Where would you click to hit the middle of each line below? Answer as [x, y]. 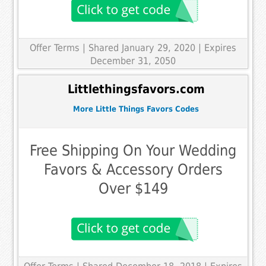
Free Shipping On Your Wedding [133, 150]
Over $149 [133, 188]
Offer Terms [55, 47]
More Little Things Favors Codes [136, 109]
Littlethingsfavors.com [136, 90]
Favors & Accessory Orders [133, 169]
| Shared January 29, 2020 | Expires [159, 47]
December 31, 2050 [133, 61]
